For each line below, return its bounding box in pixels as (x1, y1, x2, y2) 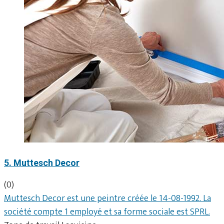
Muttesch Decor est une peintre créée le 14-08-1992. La (4, 190, 211, 206)
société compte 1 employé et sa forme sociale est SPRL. (4, 204, 210, 219)
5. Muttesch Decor (4, 157, 79, 168)
